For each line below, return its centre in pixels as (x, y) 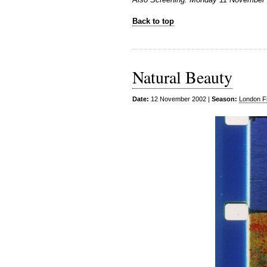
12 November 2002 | (180, 99)
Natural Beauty (182, 77)
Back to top (153, 21)
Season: (224, 99)
